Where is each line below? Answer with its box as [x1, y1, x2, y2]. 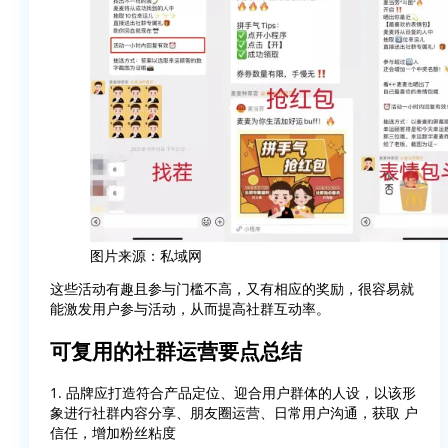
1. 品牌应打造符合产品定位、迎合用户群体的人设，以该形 [50, 382, 416, 402]
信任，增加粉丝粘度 [50, 422, 176, 442]
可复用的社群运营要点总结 [50, 336, 302, 365]
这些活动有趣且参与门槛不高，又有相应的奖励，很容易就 [50, 279, 414, 299]
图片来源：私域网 [90, 245, 202, 265]
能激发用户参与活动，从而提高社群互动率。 [50, 299, 330, 319]
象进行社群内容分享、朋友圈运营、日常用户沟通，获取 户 [50, 402, 418, 422]
